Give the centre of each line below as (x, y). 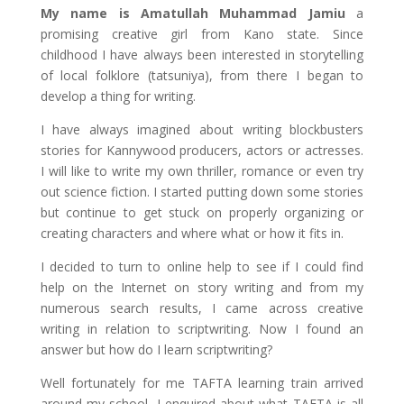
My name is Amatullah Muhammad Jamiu (193, 14)
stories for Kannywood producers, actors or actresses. (202, 151)
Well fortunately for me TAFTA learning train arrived (202, 383)
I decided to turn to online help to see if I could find (202, 267)
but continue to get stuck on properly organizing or (202, 213)
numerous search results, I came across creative (202, 308)
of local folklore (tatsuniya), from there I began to (202, 76)
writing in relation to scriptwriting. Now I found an (202, 329)
